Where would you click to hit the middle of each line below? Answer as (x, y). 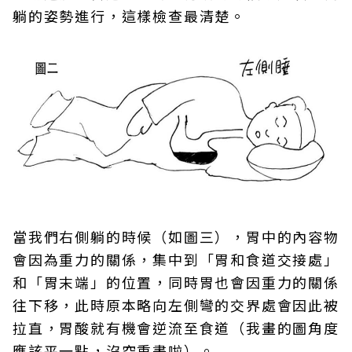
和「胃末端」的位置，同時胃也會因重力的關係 (176, 282)
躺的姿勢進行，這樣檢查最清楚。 (129, 15)
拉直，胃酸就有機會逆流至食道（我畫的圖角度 (176, 327)
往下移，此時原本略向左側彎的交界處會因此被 (176, 304)
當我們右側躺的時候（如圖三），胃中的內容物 (176, 236)
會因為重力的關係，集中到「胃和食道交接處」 (176, 259)
